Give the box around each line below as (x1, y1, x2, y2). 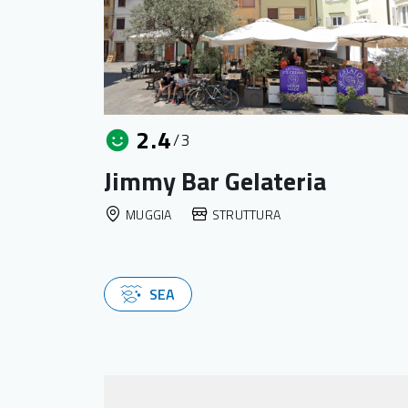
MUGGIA (126, 204, 172, 224)
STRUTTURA (211, 204, 281, 224)
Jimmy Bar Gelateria (104, 161, 326, 200)
